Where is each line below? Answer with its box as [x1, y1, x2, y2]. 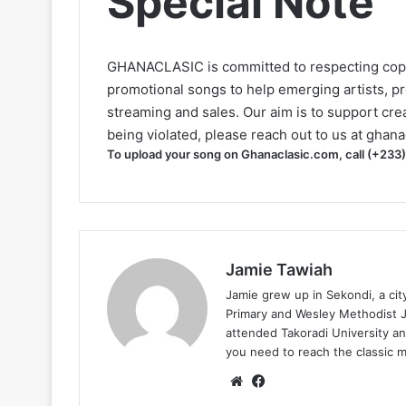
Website [246, 372, 298, 390]
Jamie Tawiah [226, 260, 333, 280]
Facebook [268, 372, 331, 390]
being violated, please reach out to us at [107, 125, 366, 143]
